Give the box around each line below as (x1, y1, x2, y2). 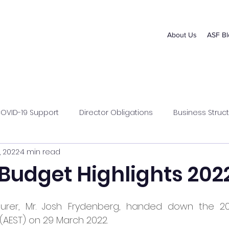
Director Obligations (79, 107, 153, 118)
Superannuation (71, 148, 130, 158)
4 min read (20, 146, 60, 157)
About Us (167, 31, 197, 39)
